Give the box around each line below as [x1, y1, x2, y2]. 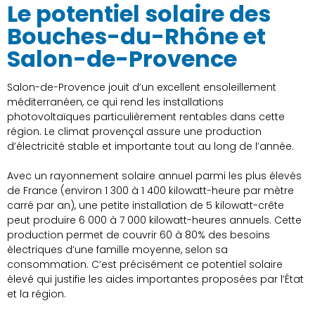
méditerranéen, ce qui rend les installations [7, 95, 224, 110]
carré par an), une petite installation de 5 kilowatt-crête [7, 198, 284, 213]
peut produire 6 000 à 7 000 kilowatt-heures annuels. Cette [7, 213, 302, 228]
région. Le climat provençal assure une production [7, 124, 262, 139]
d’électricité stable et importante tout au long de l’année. [7, 139, 294, 154]
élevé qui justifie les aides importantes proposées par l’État [7, 272, 304, 287]
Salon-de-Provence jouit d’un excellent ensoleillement [7, 80, 276, 95]
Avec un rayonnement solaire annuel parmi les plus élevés [7, 169, 302, 184]
